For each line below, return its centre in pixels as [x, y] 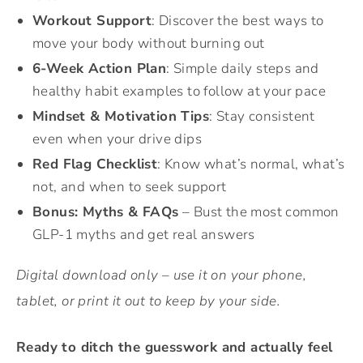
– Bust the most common [259, 212]
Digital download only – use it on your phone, [161, 275]
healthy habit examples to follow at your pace [179, 92]
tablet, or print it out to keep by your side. [148, 301]
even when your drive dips [117, 139]
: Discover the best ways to [238, 21]
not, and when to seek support [130, 187]
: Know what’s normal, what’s [251, 164]
